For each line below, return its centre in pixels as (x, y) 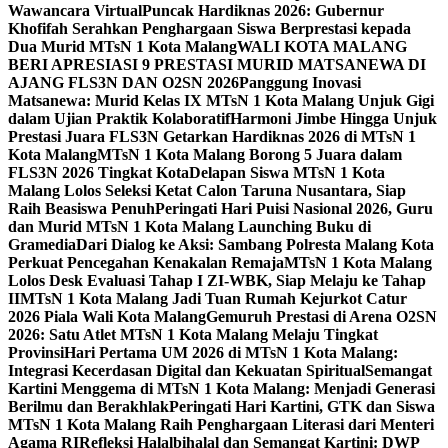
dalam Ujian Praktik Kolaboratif (119, 118)
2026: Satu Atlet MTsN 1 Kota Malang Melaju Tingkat (193, 334)
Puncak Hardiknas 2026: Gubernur (263, 10)
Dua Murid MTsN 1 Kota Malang (122, 46)
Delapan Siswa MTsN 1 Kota (287, 172)
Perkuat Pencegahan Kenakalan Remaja (146, 262)
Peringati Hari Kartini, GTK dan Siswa (302, 406)
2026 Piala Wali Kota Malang (107, 316)
